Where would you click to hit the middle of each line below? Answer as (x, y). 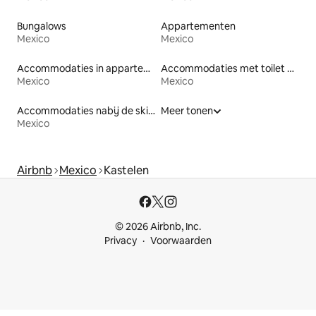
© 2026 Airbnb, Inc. (158, 227)
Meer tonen (187, 111)
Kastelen (126, 171)
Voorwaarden (181, 241)
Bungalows (42, 26)
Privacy (121, 241)
